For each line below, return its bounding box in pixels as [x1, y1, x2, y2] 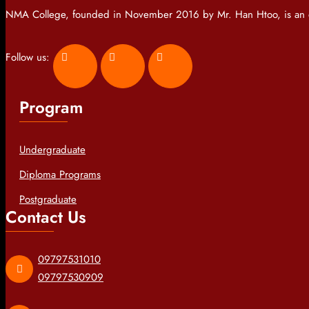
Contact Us [6, 204, 86, 229]
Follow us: [6, 49, 53, 65]
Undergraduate [19, 141, 86, 157]
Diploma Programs [19, 166, 101, 182]
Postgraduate [19, 191, 77, 207]
